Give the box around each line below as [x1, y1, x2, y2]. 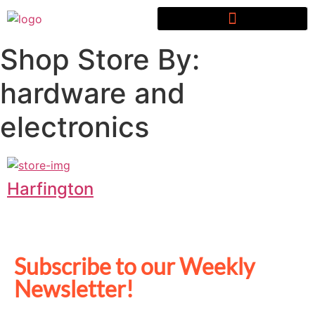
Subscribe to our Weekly [14, 252, 255, 280]
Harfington [7, 178, 94, 199]
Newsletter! [14, 274, 134, 302]
